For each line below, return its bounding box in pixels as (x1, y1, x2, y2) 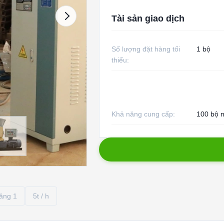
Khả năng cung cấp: (111, 110, 175, 118)
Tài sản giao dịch (111, 13, 184, 23)
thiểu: (111, 56, 129, 64)
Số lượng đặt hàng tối (111, 45, 180, 53)
